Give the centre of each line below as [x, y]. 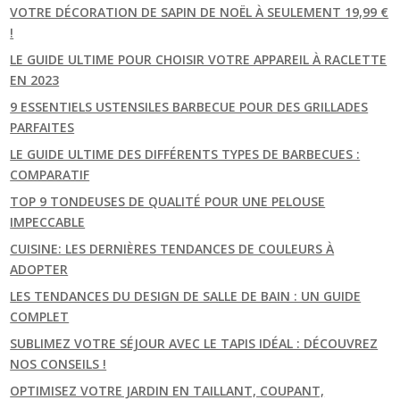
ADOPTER [39, 269]
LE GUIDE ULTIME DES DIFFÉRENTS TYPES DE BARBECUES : [185, 154]
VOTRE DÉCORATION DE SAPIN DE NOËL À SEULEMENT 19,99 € [200, 12]
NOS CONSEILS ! [58, 363]
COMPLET [40, 316]
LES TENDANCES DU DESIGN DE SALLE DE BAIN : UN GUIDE [186, 296]
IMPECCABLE [48, 221]
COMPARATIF [50, 174]
